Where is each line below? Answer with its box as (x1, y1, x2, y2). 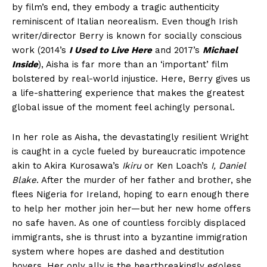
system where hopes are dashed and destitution (12, 246, 224, 257)
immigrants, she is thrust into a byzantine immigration (12, 232, 247, 243)
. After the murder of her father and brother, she (36, 175, 252, 186)
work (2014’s (12, 45, 69, 56)
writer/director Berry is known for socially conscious (12, 30, 242, 42)
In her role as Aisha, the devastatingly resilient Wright (12, 132, 249, 143)
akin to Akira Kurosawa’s (12, 160, 122, 172)
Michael (203, 45, 238, 56)
